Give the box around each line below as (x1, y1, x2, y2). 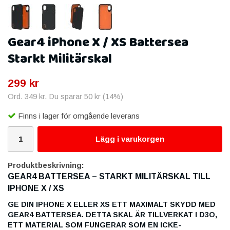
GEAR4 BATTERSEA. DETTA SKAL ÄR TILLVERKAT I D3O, (8, 210, 217, 219)
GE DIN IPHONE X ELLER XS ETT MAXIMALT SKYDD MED (8, 200, 216, 208)
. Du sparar (45, 92, 84, 101)
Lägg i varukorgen (95, 134, 164, 143)
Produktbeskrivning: (8, 160, 84, 169)
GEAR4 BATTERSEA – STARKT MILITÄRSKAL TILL (8, 171, 210, 181)
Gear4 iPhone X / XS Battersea (8, 32, 188, 53)
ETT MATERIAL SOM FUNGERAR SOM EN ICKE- (8, 220, 181, 229)
